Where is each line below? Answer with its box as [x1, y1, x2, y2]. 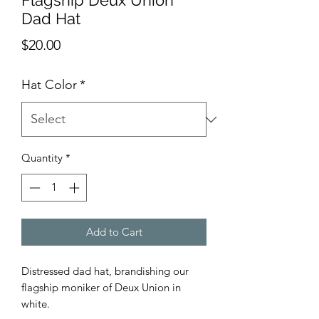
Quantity [21, 151, 63, 164]
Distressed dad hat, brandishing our [21, 263, 189, 278]
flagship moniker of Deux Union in [21, 280, 181, 294]
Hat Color [21, 77, 77, 93]
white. [21, 296, 50, 310]
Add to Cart [85, 224, 142, 239]
